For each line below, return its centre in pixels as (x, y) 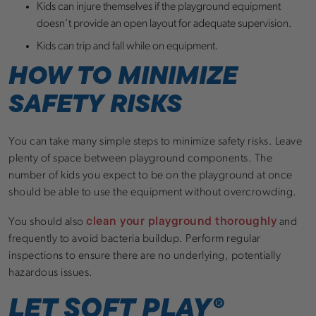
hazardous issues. (51, 273)
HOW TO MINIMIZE (123, 75)
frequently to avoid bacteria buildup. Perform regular (135, 239)
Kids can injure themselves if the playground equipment (159, 7)
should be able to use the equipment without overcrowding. (153, 193)
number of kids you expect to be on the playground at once (151, 176)
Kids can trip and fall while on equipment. (128, 47)
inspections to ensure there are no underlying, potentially (145, 256)
